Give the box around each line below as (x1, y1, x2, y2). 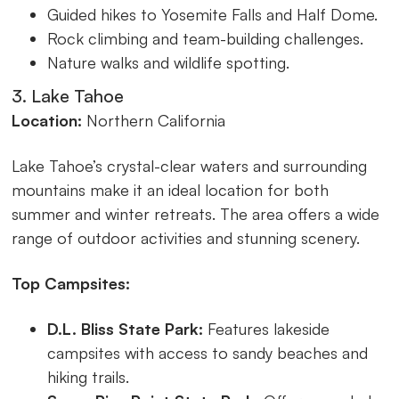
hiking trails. (47, 366, 130, 387)
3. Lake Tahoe (12, 84, 125, 107)
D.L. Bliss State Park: (47, 318, 204, 338)
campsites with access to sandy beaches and (47, 342, 369, 362)
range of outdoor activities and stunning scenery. (12, 227, 361, 248)
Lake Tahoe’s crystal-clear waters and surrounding (12, 155, 368, 175)
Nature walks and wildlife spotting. (47, 52, 290, 72)
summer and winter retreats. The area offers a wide (12, 203, 380, 224)
